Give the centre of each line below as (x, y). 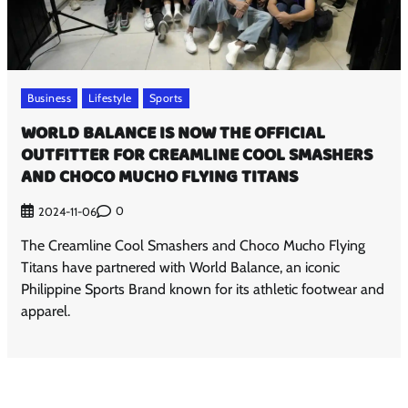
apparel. (46, 311)
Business (50, 97)
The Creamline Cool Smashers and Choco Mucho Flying (194, 245)
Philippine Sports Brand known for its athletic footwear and (203, 289)
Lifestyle (110, 97)
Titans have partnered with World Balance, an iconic (181, 267)
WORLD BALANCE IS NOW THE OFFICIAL (173, 133)
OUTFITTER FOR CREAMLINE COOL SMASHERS (197, 155)
